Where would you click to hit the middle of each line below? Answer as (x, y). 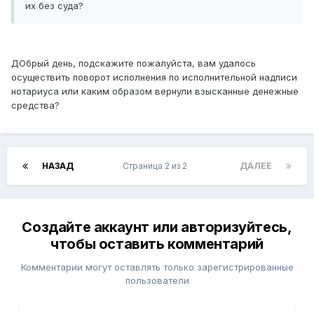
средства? (35, 105)
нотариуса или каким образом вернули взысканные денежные (155, 91)
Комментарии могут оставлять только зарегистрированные (157, 267)
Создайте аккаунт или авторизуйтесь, (157, 227)
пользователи (157, 281)
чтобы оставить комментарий (157, 244)
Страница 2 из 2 (157, 166)
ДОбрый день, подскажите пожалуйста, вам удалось (134, 63)
